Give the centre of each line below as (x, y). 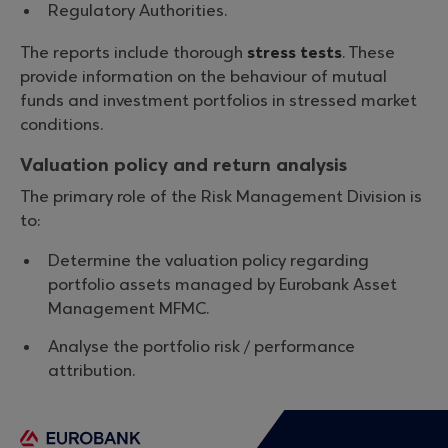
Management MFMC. (128, 309)
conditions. (61, 125)
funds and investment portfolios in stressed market (218, 101)
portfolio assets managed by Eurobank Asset (222, 285)
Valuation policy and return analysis (183, 165)
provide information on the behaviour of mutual (203, 77)
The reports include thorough (133, 53)
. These (368, 53)
